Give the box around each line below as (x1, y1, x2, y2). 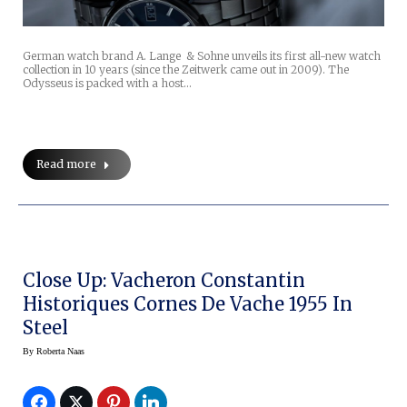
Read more (36, 157, 96, 172)
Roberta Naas (36, 346, 84, 357)
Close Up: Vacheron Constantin (23, 269, 305, 293)
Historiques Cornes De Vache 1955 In (23, 293, 352, 316)
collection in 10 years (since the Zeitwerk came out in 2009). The (23, 63, 349, 77)
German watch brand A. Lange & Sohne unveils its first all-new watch (23, 49, 381, 64)
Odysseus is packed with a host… (23, 76, 192, 91)
